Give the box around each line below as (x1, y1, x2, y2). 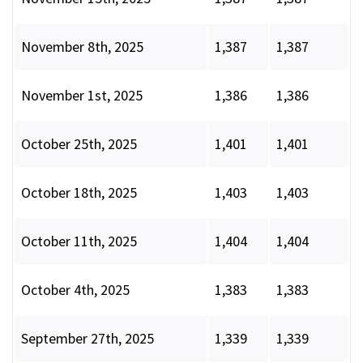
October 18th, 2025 (21, 183, 137, 203)
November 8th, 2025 (21, 37, 143, 57)
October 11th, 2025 (21, 232, 137, 251)
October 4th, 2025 (21, 280, 130, 300)
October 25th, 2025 (21, 135, 137, 154)
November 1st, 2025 (21, 86, 143, 105)
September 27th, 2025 (21, 329, 154, 348)
